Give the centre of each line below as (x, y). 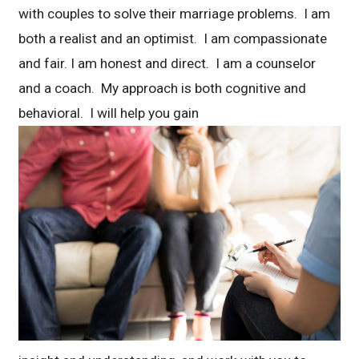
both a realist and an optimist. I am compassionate (173, 39)
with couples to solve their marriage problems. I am (175, 14)
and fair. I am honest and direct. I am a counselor (167, 64)
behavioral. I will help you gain (109, 113)
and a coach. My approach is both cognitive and (163, 89)
